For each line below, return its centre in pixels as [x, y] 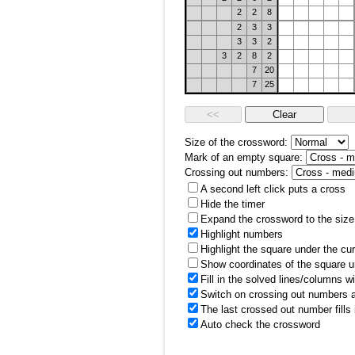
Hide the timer [233, 204]
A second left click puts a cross [273, 189]
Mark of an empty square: [244, 157]
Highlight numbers [242, 234]
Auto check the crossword [260, 324]
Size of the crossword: [236, 142]
